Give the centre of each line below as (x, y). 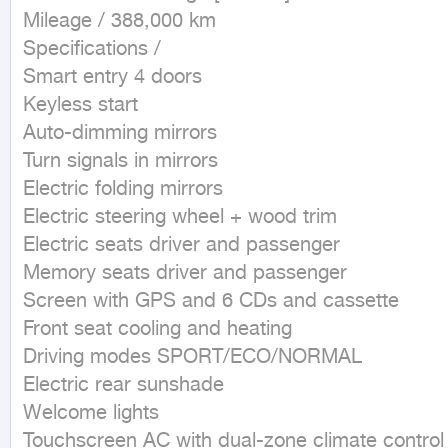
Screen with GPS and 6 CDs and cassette (211, 302)
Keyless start (80, 106)
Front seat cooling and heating (157, 330)
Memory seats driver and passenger (185, 274)
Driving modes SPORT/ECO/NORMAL (192, 358)
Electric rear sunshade (123, 386)
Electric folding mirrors (123, 190)
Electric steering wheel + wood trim (180, 218)
